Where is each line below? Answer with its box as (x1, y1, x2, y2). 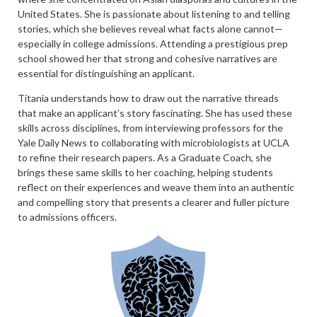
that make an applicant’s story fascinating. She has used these (18, 107, 292, 120)
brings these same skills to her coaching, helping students (18, 166, 273, 179)
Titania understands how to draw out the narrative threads (18, 92, 279, 105)
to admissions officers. (18, 211, 117, 224)
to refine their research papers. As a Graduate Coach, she (18, 151, 272, 164)
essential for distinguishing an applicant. (18, 67, 195, 79)
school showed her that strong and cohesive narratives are (18, 52, 277, 64)
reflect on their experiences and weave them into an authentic (18, 181, 294, 194)
